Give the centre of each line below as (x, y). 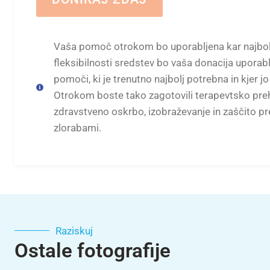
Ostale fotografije (93, 250)
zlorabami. (77, 127)
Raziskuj (74, 231)
